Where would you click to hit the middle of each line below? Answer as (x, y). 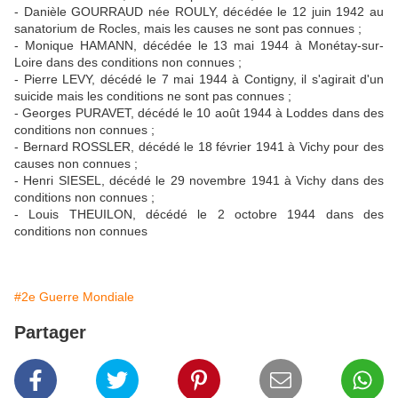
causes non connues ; (76, 164)
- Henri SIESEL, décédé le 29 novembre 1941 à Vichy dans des (199, 181)
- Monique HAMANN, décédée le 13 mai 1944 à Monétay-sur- (199, 46)
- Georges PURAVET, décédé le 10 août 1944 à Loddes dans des (199, 113)
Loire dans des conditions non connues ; (128, 63)
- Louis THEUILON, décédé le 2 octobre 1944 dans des (199, 215)
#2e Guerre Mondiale (74, 297)
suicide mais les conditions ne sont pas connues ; (153, 96)
